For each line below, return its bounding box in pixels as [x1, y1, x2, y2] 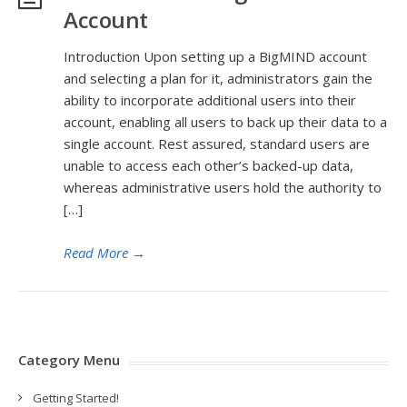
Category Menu [18, 351, 120, 369]
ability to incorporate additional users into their [64, 91, 356, 109]
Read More [64, 243, 128, 262]
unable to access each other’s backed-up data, [64, 156, 353, 174]
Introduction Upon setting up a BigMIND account [64, 47, 367, 65]
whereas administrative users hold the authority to [64, 178, 382, 196]
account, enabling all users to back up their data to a [64, 113, 387, 131]
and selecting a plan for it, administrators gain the [64, 69, 372, 87]
